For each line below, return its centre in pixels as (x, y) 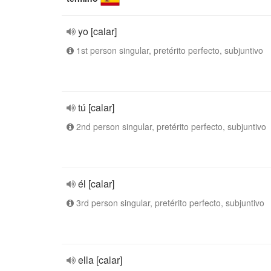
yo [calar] (97, 31)
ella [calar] (100, 260)
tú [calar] (96, 107)
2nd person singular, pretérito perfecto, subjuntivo (170, 126)
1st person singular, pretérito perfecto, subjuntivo (168, 50)
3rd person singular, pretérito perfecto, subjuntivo (169, 203)
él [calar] (96, 184)
